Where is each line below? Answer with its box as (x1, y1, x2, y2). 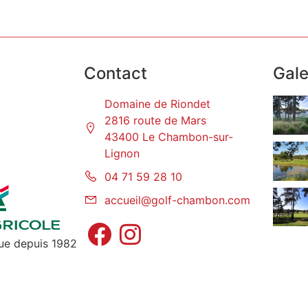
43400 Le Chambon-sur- (104, 130, 233, 144)
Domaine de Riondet (104, 97, 210, 111)
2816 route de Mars (104, 113, 206, 128)
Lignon (104, 146, 140, 161)
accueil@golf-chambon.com (104, 193, 250, 208)
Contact (84, 63, 147, 84)
